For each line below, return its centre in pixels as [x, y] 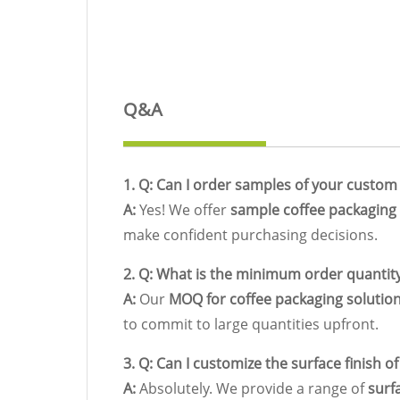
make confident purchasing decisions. [250, 235]
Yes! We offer [183, 210]
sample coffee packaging [313, 210]
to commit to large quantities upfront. [251, 325]
